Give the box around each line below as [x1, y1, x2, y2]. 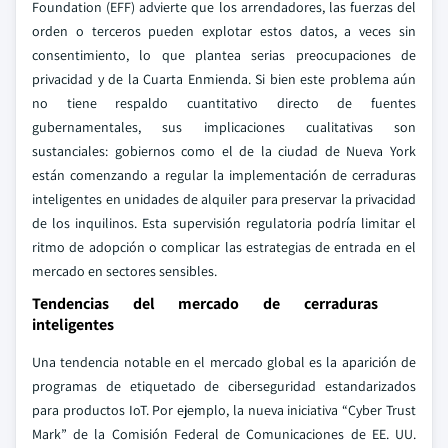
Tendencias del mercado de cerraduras [32, 293, 378, 314]
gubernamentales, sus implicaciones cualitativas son [32, 118, 416, 136]
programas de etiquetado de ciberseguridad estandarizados [32, 377, 416, 395]
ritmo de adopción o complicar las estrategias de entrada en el [32, 238, 416, 256]
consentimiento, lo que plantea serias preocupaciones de [32, 46, 416, 64]
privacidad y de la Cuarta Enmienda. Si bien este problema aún [32, 70, 416, 88]
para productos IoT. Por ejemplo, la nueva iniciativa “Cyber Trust [32, 401, 416, 419]
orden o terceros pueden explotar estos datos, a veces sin [32, 22, 416, 40]
